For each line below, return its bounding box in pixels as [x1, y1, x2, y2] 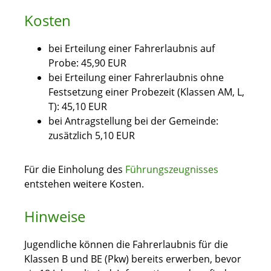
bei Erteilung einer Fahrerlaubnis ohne [48, 71, 224, 85]
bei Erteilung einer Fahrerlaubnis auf [48, 42, 215, 56]
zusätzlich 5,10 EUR [48, 129, 135, 143]
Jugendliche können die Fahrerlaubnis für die [24, 238, 228, 252]
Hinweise [24, 206, 85, 227]
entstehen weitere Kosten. [24, 177, 144, 191]
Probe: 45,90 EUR [48, 56, 126, 70]
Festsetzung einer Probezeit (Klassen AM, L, [48, 85, 244, 99]
